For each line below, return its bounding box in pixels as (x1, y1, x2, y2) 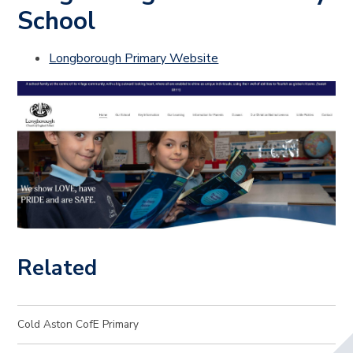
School (17, 3, 96, 38)
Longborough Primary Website (49, 49, 219, 67)
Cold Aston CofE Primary (17, 317, 139, 333)
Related (17, 253, 98, 283)
